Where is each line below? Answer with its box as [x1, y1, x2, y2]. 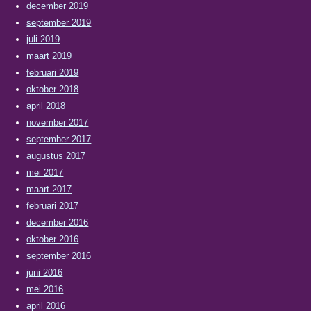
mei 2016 [26, 283, 64, 294]
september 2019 [26, 17, 92, 28]
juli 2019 [26, 33, 60, 44]
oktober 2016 [26, 233, 79, 244]
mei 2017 [26, 167, 64, 178]
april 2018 [26, 100, 66, 111]
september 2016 [26, 250, 92, 261]
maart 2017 [26, 183, 72, 194]
